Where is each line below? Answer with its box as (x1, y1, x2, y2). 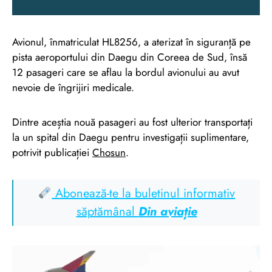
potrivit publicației (12, 144, 92, 160)
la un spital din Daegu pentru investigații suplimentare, (12, 129, 249, 144)
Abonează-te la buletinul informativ (52, 184, 236, 202)
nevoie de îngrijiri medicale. (12, 80, 134, 95)
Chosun (92, 144, 126, 160)
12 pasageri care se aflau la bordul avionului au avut (12, 64, 239, 80)
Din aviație (138, 202, 197, 220)
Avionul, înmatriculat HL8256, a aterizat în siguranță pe (12, 34, 251, 49)
